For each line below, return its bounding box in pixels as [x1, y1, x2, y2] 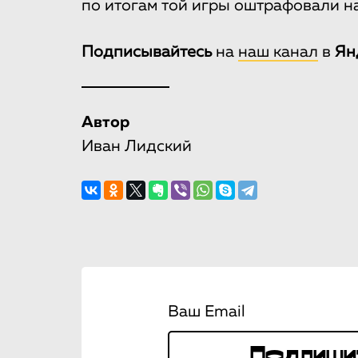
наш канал [238, 44, 318, 61]
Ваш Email [168, 304, 245, 320]
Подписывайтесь [82, 44, 212, 61]
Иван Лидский [82, 138, 192, 155]
